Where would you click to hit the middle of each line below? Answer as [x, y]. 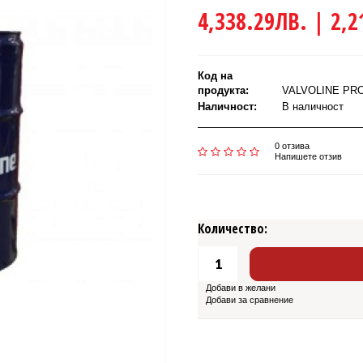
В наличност [311, 107]
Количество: [233, 229]
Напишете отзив [308, 157]
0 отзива [292, 145]
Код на [215, 76]
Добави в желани [241, 288]
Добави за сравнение [250, 300]
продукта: [223, 91]
